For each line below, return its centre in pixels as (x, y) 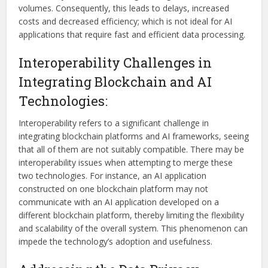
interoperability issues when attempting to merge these (126, 163)
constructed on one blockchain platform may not (114, 189)
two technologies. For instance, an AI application (113, 176)
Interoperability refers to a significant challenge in (114, 123)
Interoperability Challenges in (115, 63)
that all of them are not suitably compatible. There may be (132, 150)
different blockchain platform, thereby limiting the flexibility (132, 215)
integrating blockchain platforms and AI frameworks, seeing (134, 136)
